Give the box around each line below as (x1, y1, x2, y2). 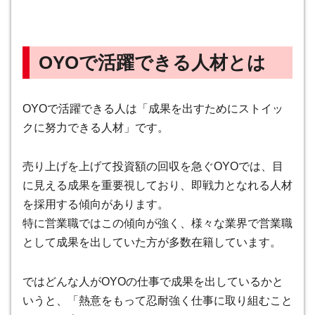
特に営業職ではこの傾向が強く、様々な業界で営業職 (22, 217, 292, 230)
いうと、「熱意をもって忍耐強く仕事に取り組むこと (22, 295, 292, 307)
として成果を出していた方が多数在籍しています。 (22, 236, 281, 249)
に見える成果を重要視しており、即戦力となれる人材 (22, 179, 292, 192)
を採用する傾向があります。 (22, 198, 169, 211)
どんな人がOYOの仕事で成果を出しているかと (45, 276, 283, 288)
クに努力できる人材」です (22, 121, 157, 134)
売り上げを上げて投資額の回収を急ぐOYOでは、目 (22, 160, 283, 173)
